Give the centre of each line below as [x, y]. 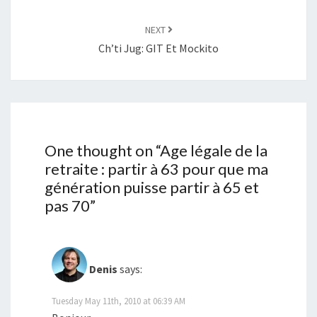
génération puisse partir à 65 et [152, 188]
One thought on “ [102, 151]
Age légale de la [214, 151]
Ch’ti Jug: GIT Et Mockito [158, 48]
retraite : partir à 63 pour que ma [156, 169]
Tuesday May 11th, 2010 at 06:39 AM [119, 301]
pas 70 [67, 206]
